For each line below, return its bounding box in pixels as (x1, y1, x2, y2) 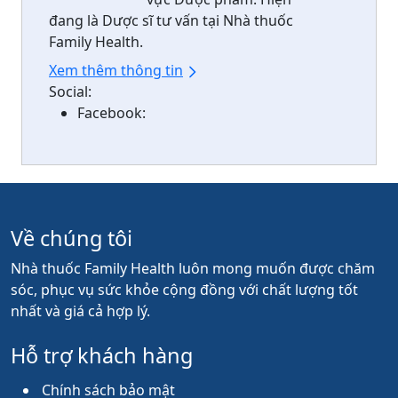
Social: (49, 81, 92, 101)
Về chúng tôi (11, 223, 132, 252)
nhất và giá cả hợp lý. (11, 300, 150, 321)
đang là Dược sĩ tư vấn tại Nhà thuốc (49, 10, 293, 30)
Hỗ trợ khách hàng (11, 340, 193, 370)
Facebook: (77, 102, 146, 123)
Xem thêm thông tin (49, 60, 183, 80)
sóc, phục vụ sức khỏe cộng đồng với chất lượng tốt (11, 279, 358, 299)
